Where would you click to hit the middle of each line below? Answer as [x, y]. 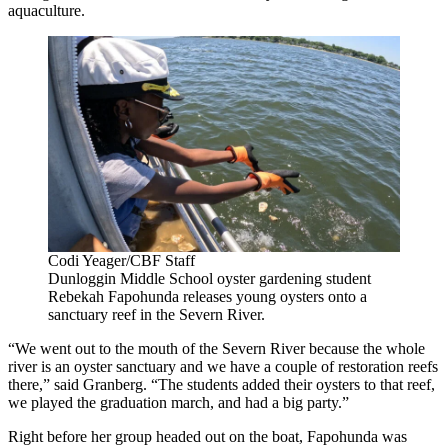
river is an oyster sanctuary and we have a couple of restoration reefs [223, 366]
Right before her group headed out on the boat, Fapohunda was [207, 436]
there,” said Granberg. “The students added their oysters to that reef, [221, 384]
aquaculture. [46, 11]
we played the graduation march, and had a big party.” [178, 402]
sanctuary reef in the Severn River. [156, 314]
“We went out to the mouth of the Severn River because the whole [216, 348]
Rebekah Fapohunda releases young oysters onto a [207, 296]
